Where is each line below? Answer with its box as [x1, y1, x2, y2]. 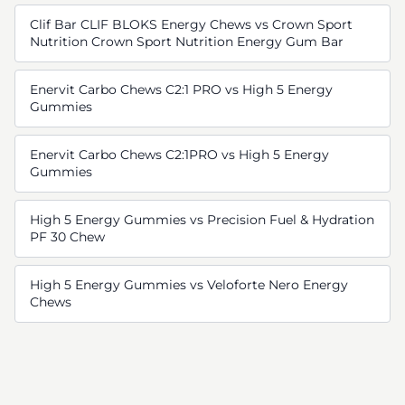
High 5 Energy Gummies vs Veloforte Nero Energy [30, 277, 348, 293]
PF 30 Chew [30, 229, 105, 245]
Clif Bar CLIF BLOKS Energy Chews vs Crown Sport [30, 16, 353, 33]
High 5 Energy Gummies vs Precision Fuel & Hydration [30, 212, 374, 228]
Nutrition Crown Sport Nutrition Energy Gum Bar [30, 33, 344, 50]
